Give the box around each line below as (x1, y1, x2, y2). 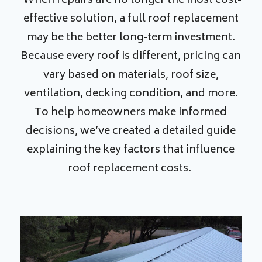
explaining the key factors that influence (27, 141, 235, 160)
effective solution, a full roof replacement (23, 10, 239, 29)
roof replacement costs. (68, 160, 194, 179)
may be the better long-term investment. (26, 29, 235, 48)
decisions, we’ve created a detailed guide (26, 122, 236, 142)
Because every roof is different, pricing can (20, 47, 242, 67)
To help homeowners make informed (35, 104, 227, 123)
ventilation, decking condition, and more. (23, 85, 238, 104)
